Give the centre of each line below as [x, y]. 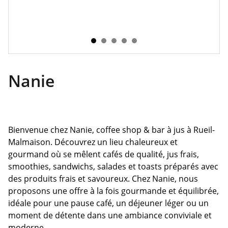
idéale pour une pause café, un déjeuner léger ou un [108, 203]
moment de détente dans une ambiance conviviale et [110, 215]
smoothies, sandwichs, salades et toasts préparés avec [113, 166]
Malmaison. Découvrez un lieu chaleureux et [93, 142]
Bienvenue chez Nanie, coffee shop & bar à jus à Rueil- [111, 130]
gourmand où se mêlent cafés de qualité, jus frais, [104, 154]
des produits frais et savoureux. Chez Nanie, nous [103, 179]
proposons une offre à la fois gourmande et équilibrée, [113, 191]
